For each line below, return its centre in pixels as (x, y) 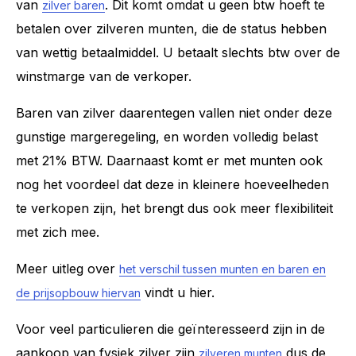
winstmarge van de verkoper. (104, 76)
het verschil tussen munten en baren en (222, 269)
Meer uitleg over (68, 268)
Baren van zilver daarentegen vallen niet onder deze (174, 112)
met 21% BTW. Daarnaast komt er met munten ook (169, 160)
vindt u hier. (178, 292)
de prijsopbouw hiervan (78, 292)
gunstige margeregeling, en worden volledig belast (167, 136)
